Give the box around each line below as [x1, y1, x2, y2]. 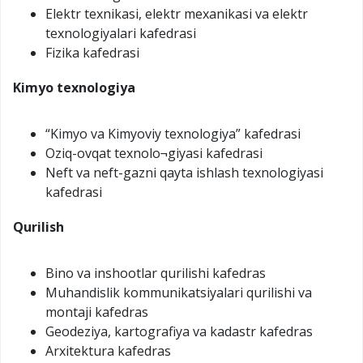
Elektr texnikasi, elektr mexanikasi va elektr [45, 4, 308, 23]
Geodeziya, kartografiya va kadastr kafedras [45, 322, 313, 340]
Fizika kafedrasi [45, 43, 139, 62]
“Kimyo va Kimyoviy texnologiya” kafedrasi [45, 124, 301, 143]
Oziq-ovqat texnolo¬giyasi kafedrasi [45, 143, 263, 162]
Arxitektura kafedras [45, 341, 171, 360]
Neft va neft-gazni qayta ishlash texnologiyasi [45, 163, 323, 181]
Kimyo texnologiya [13, 78, 135, 96]
